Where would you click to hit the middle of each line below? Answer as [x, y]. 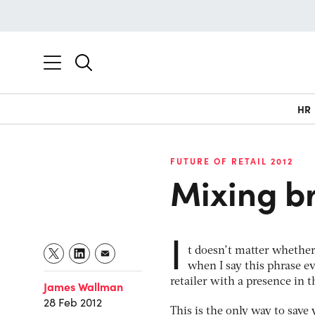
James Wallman [83, 287]
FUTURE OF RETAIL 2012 [232, 161]
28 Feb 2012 [73, 302]
